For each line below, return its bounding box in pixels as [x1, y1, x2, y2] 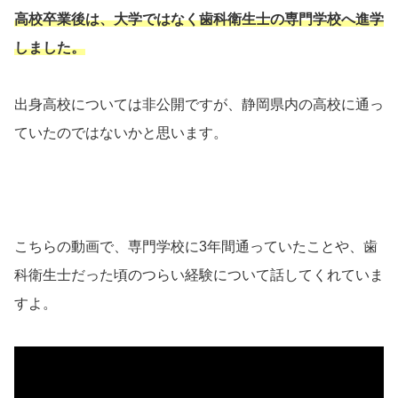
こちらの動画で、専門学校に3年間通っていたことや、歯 [14, 238, 378, 254]
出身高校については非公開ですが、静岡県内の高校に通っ [14, 96, 384, 112]
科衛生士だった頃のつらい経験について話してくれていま [14, 267, 384, 283]
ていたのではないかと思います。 [14, 124, 227, 140]
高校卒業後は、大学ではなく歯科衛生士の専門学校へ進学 [14, 11, 384, 27]
